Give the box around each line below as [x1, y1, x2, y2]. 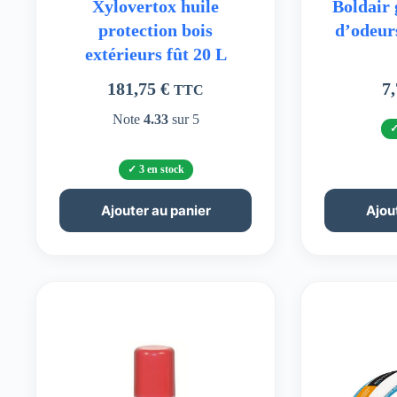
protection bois [98, 19, 214, 40]
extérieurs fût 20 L [84, 43, 227, 64]
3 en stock [138, 163, 184, 176]
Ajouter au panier [100, 202, 211, 220]
